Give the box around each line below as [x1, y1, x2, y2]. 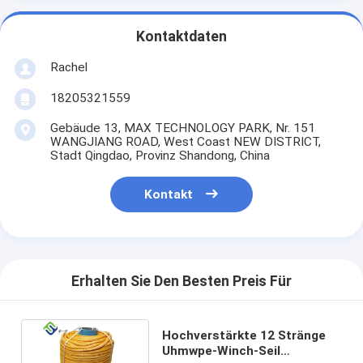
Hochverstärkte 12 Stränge [161, 327, 326, 343]
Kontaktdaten [136, 28, 227, 45]
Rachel [49, 59, 88, 75]
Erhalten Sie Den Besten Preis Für [71, 273, 292, 290]
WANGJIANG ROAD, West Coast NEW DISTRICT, [49, 134, 321, 149]
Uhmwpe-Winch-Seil [161, 343, 280, 358]
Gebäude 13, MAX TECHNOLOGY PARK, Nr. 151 [49, 120, 315, 135]
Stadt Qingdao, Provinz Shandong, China [49, 147, 270, 163]
